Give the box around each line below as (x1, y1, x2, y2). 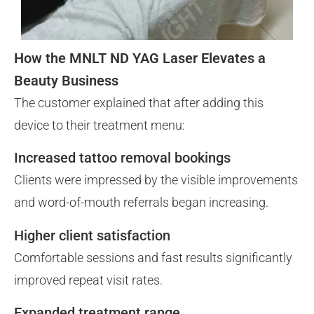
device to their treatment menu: (14, 118, 185, 133)
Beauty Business (14, 72, 118, 90)
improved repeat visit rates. (14, 272, 163, 287)
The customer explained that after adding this (14, 95, 264, 111)
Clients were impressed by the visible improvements (14, 172, 298, 188)
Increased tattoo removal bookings (14, 149, 231, 167)
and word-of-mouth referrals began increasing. (14, 195, 268, 210)
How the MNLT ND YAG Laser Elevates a (14, 50, 266, 67)
